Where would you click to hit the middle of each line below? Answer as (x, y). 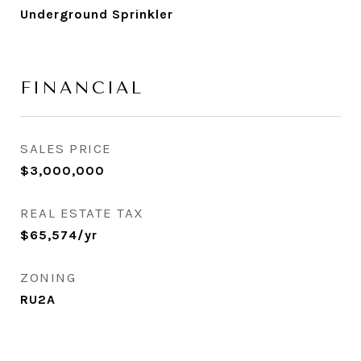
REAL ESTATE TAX (82, 213)
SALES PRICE (66, 149)
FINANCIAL (82, 88)
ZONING (48, 278)
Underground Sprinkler (97, 15)
